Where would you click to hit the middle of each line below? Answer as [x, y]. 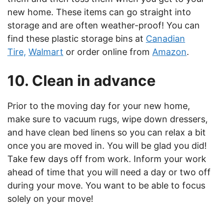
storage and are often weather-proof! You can [104, 25]
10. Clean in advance [82, 81]
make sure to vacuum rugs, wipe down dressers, [108, 119]
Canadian [165, 39]
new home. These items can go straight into [99, 12]
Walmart [46, 52]
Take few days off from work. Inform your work [107, 159]
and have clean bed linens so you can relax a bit [107, 132]
